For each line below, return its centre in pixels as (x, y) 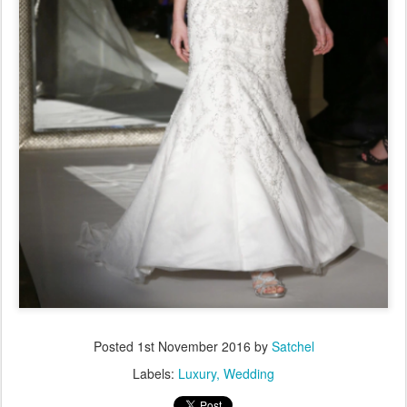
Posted (115, 347)
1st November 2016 (194, 347)
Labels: (155, 374)
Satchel (293, 347)
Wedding (249, 374)
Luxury (197, 374)
